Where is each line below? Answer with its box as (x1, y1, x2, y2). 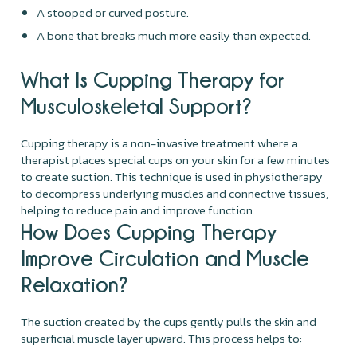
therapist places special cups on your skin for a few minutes (21, 150, 331, 169)
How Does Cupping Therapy (21, 219, 277, 243)
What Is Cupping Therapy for (21, 67, 285, 91)
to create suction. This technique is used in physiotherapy (21, 167, 324, 186)
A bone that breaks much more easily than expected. (37, 25, 312, 45)
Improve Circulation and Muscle (21, 245, 310, 269)
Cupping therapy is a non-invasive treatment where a (21, 133, 299, 152)
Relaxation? (21, 272, 129, 296)
